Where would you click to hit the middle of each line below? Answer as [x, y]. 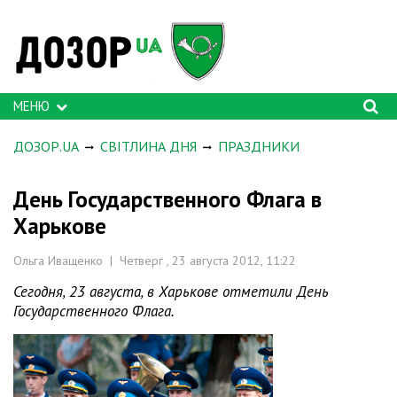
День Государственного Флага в [167, 199]
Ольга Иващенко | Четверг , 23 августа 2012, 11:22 [155, 261]
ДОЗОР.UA [46, 146]
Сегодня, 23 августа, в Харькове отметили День [171, 292]
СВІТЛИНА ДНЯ [148, 146]
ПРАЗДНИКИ [259, 146]
